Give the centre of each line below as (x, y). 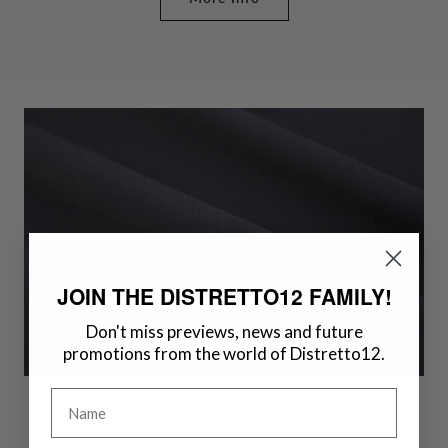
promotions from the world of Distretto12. (224, 353)
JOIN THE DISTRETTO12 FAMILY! (224, 295)
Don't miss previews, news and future (224, 331)
